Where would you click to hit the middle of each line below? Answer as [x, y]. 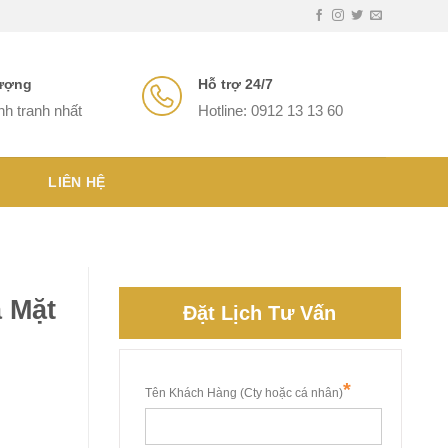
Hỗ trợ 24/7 [235, 84]
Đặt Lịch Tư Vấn [260, 313]
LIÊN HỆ [77, 182]
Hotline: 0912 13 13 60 [270, 110]
